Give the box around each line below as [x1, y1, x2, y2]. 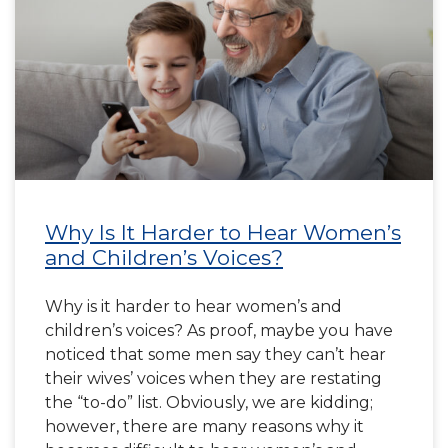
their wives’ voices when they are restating [45, 369, 382, 388]
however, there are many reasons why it [45, 417, 364, 436]
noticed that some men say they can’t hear [45, 345, 386, 364]
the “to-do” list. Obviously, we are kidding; [45, 393, 373, 412]
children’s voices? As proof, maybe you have [45, 321, 393, 340]
